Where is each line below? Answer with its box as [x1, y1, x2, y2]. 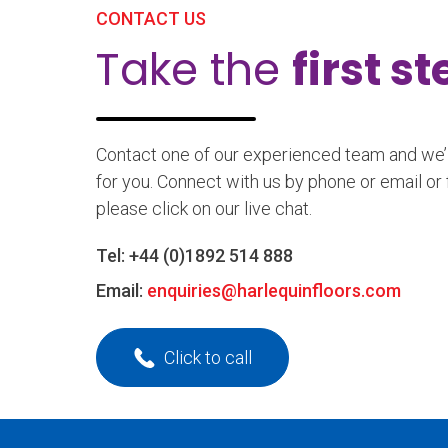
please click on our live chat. [96, 198, 312, 220]
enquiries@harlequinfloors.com [147, 280, 401, 302]
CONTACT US [96, 8, 206, 30]
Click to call [164, 346, 252, 368]
